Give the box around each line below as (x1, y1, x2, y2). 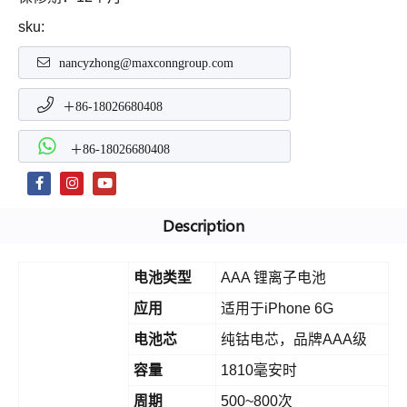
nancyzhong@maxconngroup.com (59, 56, 233, 70)
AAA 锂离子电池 (221, 270, 326, 286)
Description (163, 214, 244, 237)
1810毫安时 (221, 362, 297, 379)
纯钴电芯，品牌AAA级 (221, 332, 367, 348)
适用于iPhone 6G (221, 301, 333, 317)
